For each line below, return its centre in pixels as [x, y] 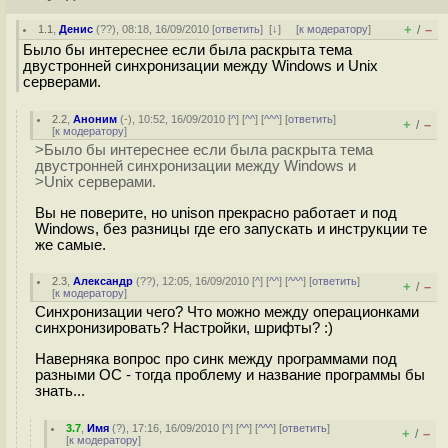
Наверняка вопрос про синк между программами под [216, 358]
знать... [64, 390]
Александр [103, 281]
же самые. [70, 244]
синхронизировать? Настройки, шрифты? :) [184, 328]
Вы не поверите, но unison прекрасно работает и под [216, 212]
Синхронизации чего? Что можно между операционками [227, 312]
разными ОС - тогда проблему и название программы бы [230, 374]
